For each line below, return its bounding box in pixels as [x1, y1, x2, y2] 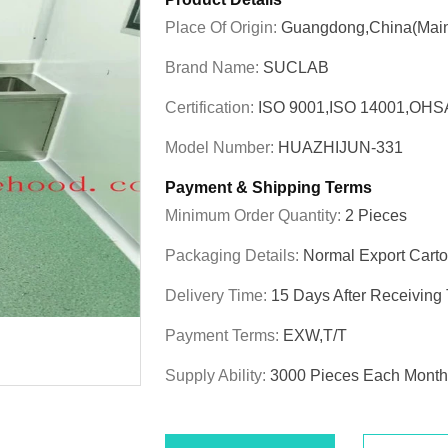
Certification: [165, 99, 258, 116]
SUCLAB [263, 59, 329, 76]
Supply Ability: [165, 367, 270, 384]
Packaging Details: [165, 247, 303, 264]
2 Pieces [345, 207, 407, 224]
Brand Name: [165, 59, 263, 76]
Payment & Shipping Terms [165, 179, 372, 196]
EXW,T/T [283, 327, 347, 344]
